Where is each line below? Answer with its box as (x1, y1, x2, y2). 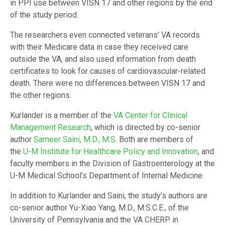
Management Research (10, 123, 91, 133)
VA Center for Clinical (114, 110, 187, 121)
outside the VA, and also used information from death (10, 54, 196, 64)
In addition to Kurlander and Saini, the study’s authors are (10, 191, 207, 201)
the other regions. (10, 90, 71, 100)
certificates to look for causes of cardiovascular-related (10, 66, 205, 76)
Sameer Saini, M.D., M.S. (34, 135, 117, 145)
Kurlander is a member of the (10, 110, 114, 121)
